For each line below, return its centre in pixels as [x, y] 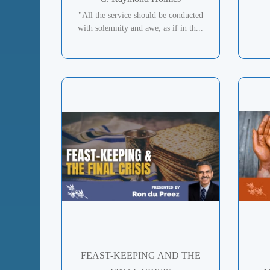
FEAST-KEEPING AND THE [140, 255]
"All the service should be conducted [140, 16]
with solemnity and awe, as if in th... [141, 28]
